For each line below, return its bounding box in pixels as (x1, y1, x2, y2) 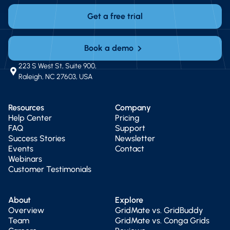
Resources (8, 103, 44, 113)
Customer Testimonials (8, 164, 91, 175)
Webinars (8, 154, 42, 164)
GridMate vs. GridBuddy (115, 205, 203, 216)
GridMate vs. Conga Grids (115, 216, 209, 226)
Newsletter (115, 133, 155, 144)
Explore (115, 195, 143, 205)
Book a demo (84, 43, 133, 53)
